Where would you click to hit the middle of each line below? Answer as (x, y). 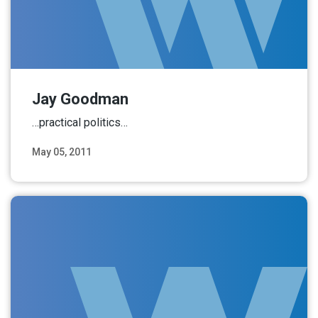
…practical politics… (80, 122)
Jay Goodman (80, 99)
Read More (262, 169)
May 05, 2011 (62, 152)
